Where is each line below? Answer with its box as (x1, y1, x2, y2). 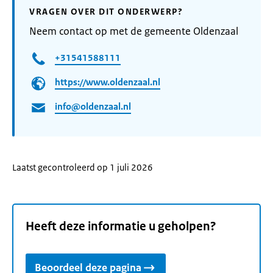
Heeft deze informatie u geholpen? (26, 219, 216, 235)
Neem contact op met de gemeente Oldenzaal (29, 24, 238, 38)
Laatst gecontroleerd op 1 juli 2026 (12, 161, 153, 173)
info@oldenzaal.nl (55, 101, 131, 113)
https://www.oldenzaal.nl (55, 76, 160, 88)
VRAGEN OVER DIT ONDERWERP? (29, 6, 183, 17)
